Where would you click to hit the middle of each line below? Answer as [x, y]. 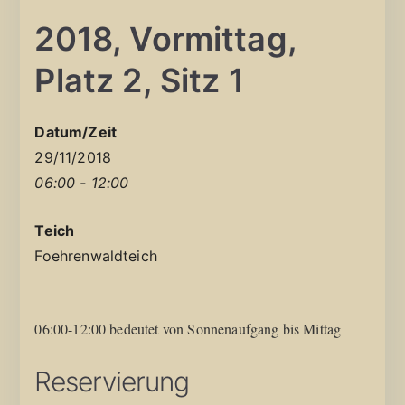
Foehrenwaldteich [96, 255]
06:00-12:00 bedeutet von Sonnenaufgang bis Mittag [188, 328]
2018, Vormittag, [165, 38]
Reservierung [112, 381]
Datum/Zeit [76, 132]
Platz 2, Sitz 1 [139, 80]
